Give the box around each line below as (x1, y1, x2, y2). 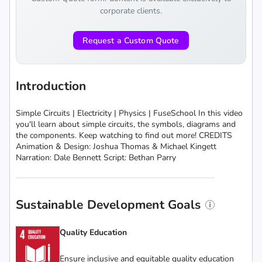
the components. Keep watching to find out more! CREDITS (16, 130, 232, 141)
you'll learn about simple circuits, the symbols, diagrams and (16, 119, 238, 130)
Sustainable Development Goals (16, 196, 201, 213)
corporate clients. (100, 5, 162, 16)
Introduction (16, 78, 87, 94)
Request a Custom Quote (82, 35, 180, 46)
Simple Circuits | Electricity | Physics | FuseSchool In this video (16, 108, 243, 119)
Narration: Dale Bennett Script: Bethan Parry (16, 152, 176, 163)
